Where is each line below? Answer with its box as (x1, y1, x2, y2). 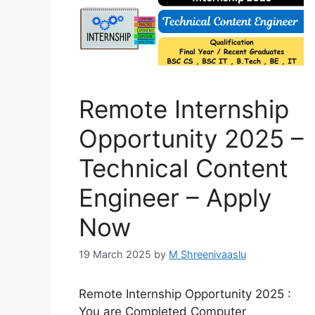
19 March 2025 (79, 248, 151, 261)
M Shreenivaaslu (169, 248, 246, 261)
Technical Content (79, 153, 288, 184)
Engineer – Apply (79, 183, 271, 213)
